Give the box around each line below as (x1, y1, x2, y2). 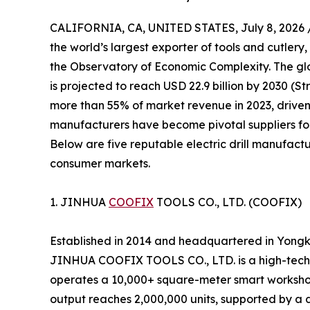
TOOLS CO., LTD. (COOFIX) (154, 194, 302, 209)
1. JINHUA (50, 194, 109, 209)
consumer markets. (50, 156, 150, 170)
